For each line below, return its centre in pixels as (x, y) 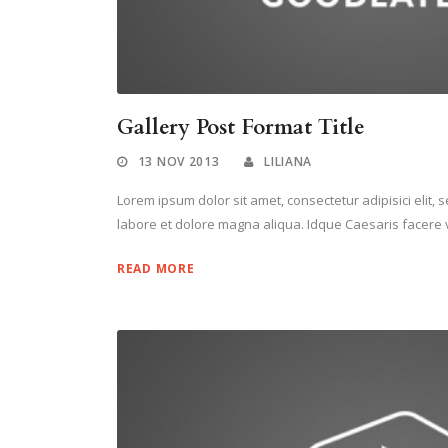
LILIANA (288, 162)
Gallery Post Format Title (241, 128)
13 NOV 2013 (178, 162)
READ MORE (156, 269)
